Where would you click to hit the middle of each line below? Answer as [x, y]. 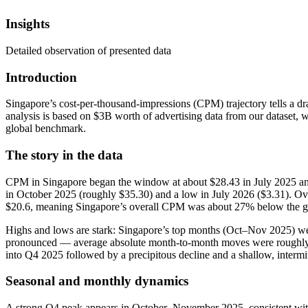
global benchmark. [46, 129]
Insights [27, 24]
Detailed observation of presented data [88, 50]
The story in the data [64, 155]
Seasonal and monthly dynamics [97, 281]
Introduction [41, 77]
